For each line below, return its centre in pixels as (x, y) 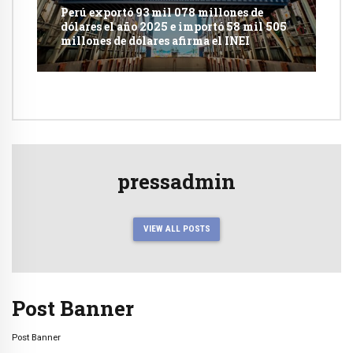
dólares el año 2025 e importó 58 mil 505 (174, 27)
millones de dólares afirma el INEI (155, 41)
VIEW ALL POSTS (176, 229)
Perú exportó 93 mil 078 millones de (162, 13)
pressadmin (176, 181)
